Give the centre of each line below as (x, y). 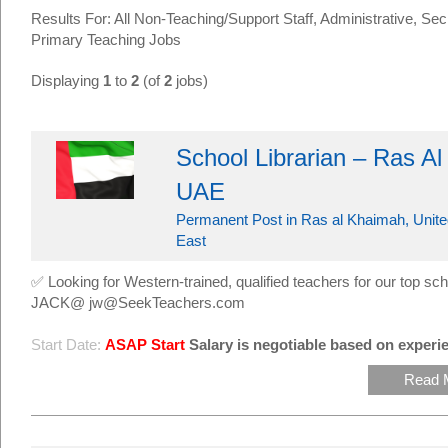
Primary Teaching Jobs (106, 39)
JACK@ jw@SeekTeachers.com (138, 302)
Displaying (67, 80)
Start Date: (66, 344)
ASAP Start (145, 344)
